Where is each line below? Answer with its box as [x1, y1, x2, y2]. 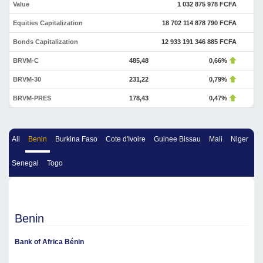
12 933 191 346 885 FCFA [161, 38, 237, 46]
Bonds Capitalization [13, 38, 78, 46]
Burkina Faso [55, 135, 97, 144]
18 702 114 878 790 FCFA [162, 19, 237, 27]
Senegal [12, 159, 39, 168]
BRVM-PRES [13, 95, 51, 102]
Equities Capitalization [13, 19, 83, 27]
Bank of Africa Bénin [15, 238, 84, 247]
